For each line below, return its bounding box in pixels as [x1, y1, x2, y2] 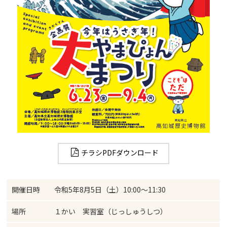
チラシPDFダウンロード [81, 147, 159, 158]
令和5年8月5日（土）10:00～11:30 [54, 184, 166, 195]
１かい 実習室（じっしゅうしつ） [54, 206, 168, 217]
